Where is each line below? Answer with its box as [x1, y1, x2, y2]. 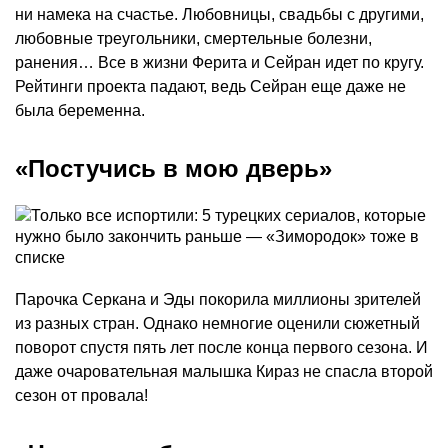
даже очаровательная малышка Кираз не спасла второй [15, 363, 433, 381]
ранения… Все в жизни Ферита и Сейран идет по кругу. [15, 54, 424, 72]
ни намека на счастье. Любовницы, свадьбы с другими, [15, 6, 424, 24]
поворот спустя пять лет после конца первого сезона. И [15, 339, 428, 357]
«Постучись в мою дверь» [15, 155, 332, 183]
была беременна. [15, 102, 145, 120]
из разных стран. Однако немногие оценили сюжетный [15, 315, 420, 333]
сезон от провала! [15, 387, 148, 405]
